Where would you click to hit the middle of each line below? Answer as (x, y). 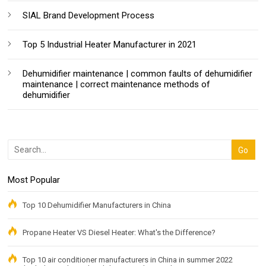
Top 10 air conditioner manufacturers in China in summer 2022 (128, 260)
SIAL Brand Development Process (89, 16)
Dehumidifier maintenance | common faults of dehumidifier (138, 74)
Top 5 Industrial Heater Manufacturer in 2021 (110, 45)
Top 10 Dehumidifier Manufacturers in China (97, 205)
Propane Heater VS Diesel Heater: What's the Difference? (119, 233)
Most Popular (34, 180)
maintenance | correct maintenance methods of (117, 85)
